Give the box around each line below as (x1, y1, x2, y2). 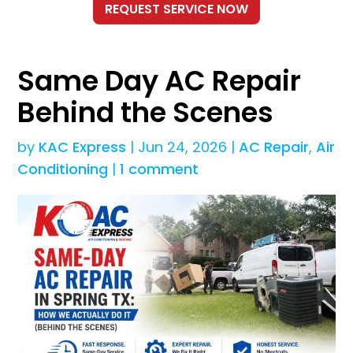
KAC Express (39, 137, 127, 158)
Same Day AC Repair (17, 61, 302, 101)
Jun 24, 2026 (138, 137, 228, 158)
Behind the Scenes (17, 93, 274, 132)
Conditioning (17, 159, 109, 180)
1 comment (120, 159, 199, 180)
